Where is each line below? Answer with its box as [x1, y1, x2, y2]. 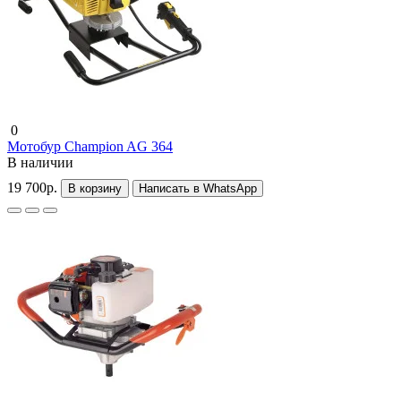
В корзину [68, 181, 122, 195]
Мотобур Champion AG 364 [7, 138, 173, 154]
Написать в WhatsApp [139, 181, 257, 195]
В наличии [7, 154, 73, 170]
